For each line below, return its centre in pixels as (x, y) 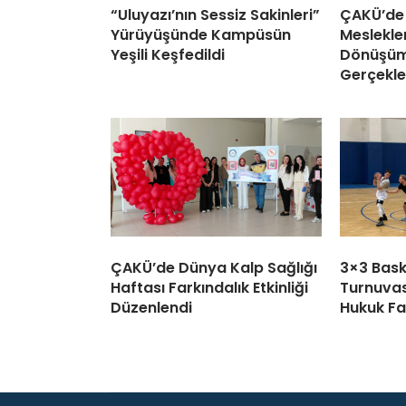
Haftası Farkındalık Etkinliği (209, 288)
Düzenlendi (151, 308)
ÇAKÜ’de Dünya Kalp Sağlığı (214, 268)
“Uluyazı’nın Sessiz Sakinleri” (215, 15)
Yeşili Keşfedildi (168, 55)
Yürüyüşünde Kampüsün (201, 35)
